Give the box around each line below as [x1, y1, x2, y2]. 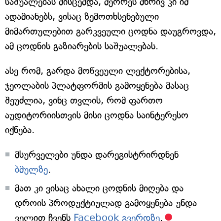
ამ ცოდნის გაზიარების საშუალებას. [5, 40, 158, 52]
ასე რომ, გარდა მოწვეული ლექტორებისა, [5, 65, 190, 76]
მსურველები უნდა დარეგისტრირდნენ [15, 148, 179, 160]
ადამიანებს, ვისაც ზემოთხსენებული [5, 10, 159, 22]
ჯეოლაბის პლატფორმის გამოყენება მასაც [5, 79, 189, 91]
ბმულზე [15, 163, 48, 175]
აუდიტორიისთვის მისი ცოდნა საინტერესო [5, 109, 188, 121]
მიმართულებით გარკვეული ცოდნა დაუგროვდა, [5, 25, 216, 37]
